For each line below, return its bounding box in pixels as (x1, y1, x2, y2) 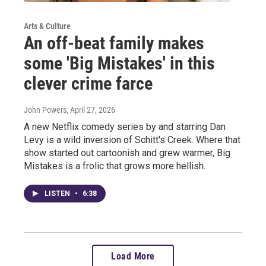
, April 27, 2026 (66, 104, 115, 115)
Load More (111, 250, 155, 262)
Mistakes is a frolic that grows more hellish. (24, 160, 205, 172)
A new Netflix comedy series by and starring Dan (24, 121, 226, 132)
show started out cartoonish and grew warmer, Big (24, 147, 230, 159)
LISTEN (45, 189, 72, 198)
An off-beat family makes (24, 32, 204, 53)
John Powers (24, 104, 66, 115)
